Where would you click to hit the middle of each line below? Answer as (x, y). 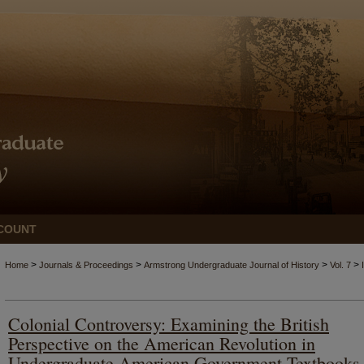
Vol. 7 (340, 265)
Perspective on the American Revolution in (162, 343)
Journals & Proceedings (86, 265)
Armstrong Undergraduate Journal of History (232, 265)
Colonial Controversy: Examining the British (169, 324)
